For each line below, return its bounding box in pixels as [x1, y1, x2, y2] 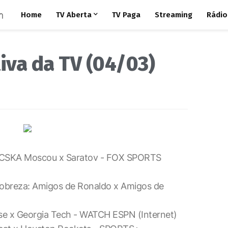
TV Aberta [55, 10, 92, 19]
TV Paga [111, 10, 140, 19]
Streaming [154, 10, 192, 19]
